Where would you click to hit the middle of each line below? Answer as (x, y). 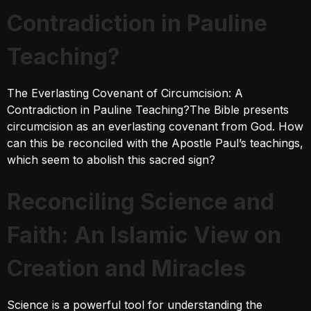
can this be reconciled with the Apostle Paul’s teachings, (155, 143)
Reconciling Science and (141, 202)
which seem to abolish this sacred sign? (111, 160)
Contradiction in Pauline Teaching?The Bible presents (148, 110)
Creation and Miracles (126, 269)
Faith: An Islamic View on (144, 235)
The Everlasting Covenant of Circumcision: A (125, 93)
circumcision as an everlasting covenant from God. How (155, 127)
